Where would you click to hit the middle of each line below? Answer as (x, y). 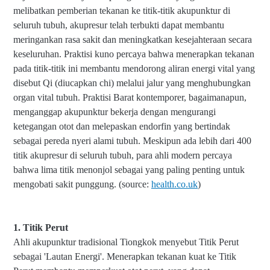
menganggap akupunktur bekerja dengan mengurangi (115, 112)
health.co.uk (174, 184)
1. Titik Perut (41, 228)
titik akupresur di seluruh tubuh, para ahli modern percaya (123, 155)
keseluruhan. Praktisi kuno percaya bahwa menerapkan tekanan (134, 54)
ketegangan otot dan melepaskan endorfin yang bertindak (122, 126)
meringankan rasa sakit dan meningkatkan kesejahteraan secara (133, 39)
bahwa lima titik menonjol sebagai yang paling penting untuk (129, 170)
